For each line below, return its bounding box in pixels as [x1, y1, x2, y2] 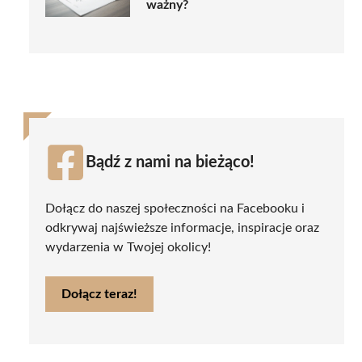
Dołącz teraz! [61, 287, 137, 301]
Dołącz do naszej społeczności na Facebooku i [45, 201, 305, 215]
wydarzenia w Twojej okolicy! [45, 240, 211, 254]
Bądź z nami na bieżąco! [86, 154, 255, 170]
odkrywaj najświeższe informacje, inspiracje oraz [45, 221, 319, 234]
